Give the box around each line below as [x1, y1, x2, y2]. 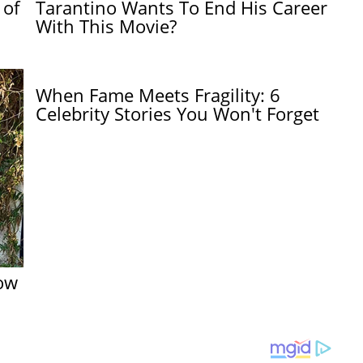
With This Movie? [36, 14, 177, 39]
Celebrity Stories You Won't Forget [36, 101, 320, 126]
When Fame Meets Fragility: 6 [36, 83, 281, 108]
